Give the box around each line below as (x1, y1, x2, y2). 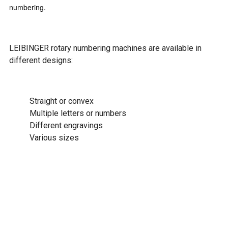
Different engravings (30, 121, 103, 130)
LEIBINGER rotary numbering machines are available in (9, 43, 202, 53)
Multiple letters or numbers (30, 108, 126, 118)
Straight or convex (30, 96, 94, 106)
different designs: (9, 55, 73, 65)
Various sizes (30, 133, 79, 142)
